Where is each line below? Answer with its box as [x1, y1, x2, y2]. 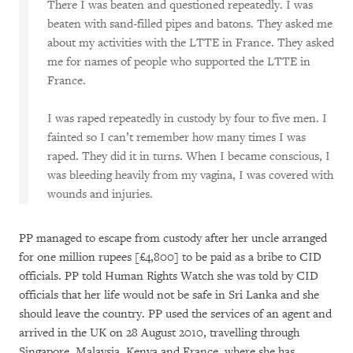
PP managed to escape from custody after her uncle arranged [19, 231, 327, 246]
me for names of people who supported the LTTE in [47, 54, 310, 69]
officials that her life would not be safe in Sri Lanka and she [19, 288, 319, 303]
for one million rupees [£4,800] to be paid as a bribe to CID [19, 250, 321, 265]
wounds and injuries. [47, 187, 153, 202]
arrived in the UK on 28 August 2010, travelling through [19, 325, 299, 340]
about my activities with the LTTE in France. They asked [47, 35, 334, 50]
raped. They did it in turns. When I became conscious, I [47, 149, 330, 164]
